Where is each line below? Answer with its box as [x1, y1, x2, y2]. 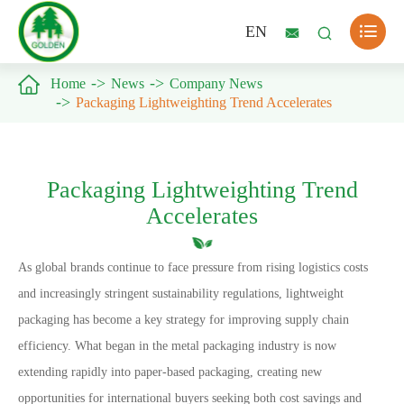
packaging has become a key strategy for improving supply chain [18, 313, 349, 326]
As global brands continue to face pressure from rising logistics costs [18, 261, 368, 274]
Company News [170, 76, 262, 91]
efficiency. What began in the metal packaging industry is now [18, 339, 336, 353]
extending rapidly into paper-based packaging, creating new [18, 365, 322, 379]
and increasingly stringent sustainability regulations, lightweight [18, 287, 344, 300]
